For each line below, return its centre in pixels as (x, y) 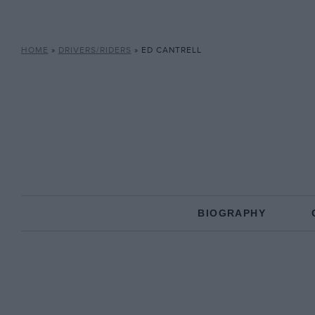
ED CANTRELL (171, 50)
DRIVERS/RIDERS (95, 50)
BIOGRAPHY (232, 213)
